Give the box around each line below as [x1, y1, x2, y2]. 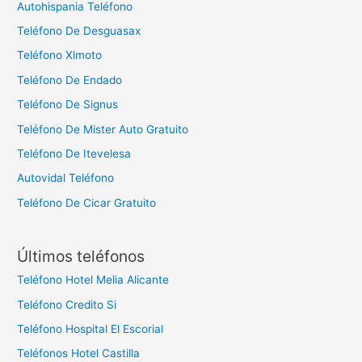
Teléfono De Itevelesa [17, 147, 132, 161]
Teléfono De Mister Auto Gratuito [17, 122, 189, 136]
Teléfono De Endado [17, 73, 123, 86]
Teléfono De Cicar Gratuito [17, 196, 157, 209]
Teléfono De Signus [17, 98, 119, 112]
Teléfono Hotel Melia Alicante [17, 273, 170, 287]
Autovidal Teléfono [17, 171, 115, 185]
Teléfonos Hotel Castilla [17, 347, 141, 360]
